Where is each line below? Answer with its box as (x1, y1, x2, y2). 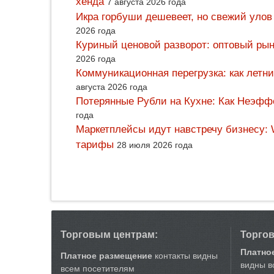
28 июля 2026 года (117, 140, 193, 150)
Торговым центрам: (61, 229, 158, 240)
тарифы (76, 139, 114, 151)
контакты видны (152, 251, 218, 261)
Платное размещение (61, 251, 152, 261)
